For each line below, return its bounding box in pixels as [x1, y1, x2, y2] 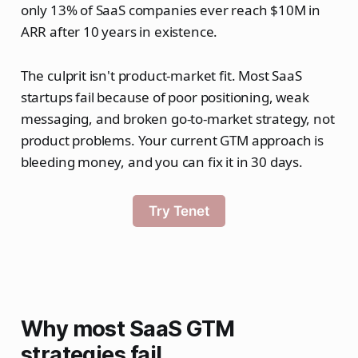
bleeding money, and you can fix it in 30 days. [20, 152, 303, 171]
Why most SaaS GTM [20, 316, 235, 343]
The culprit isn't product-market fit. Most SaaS [20, 66, 302, 85]
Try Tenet [149, 203, 209, 220]
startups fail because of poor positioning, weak [20, 87, 309, 106]
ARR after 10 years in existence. [20, 22, 218, 41]
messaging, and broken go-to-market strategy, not [20, 109, 335, 128]
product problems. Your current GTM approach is [20, 130, 324, 149]
